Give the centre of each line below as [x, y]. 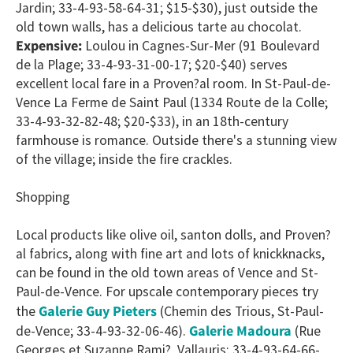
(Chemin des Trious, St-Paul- [240, 311]
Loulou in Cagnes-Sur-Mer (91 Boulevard [201, 45]
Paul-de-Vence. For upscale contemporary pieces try [167, 291]
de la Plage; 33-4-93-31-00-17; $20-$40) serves [152, 64]
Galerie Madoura [240, 330]
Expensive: [49, 45]
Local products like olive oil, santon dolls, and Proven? [173, 234]
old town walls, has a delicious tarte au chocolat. [159, 26]
